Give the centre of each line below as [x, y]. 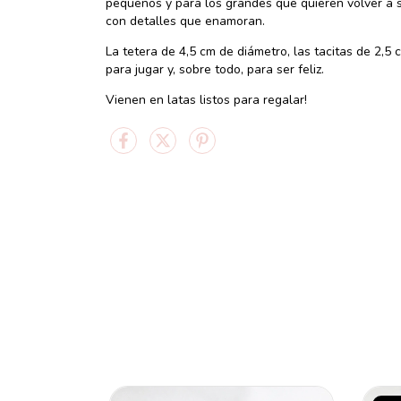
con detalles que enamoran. [185, 21]
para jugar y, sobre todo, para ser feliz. [215, 69]
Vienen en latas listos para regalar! [206, 100]
